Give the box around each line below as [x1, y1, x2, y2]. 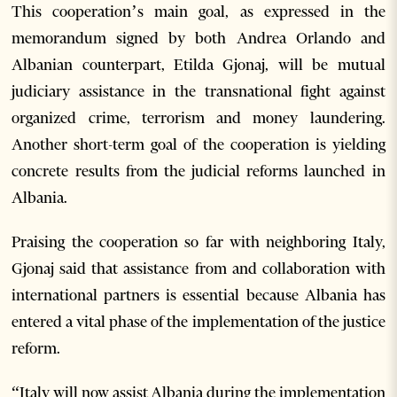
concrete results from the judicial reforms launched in [12, 160, 385, 181]
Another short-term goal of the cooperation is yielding [12, 134, 385, 154]
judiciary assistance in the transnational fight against [12, 81, 385, 101]
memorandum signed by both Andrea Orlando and [12, 27, 385, 48]
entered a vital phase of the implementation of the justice [12, 311, 385, 331]
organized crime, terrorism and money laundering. [12, 107, 385, 128]
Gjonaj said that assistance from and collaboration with [12, 258, 385, 278]
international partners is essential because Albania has [12, 284, 385, 305]
